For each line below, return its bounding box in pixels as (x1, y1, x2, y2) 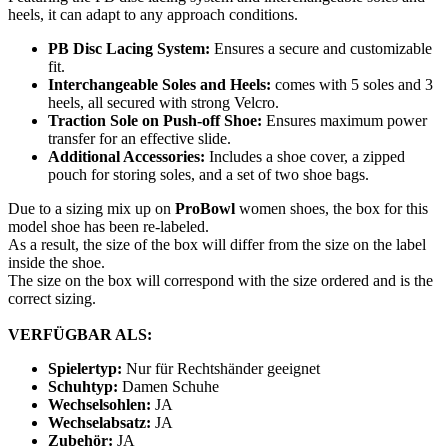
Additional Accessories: (48, 147, 205, 165)
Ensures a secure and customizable (210, 39, 432, 57)
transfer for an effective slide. (48, 129, 231, 147)
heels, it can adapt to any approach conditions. (8, 5, 298, 23)
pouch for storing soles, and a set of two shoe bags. (48, 165, 369, 183)
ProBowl (175, 199, 235, 217)
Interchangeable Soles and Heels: (48, 75, 275, 93)
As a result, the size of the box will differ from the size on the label (8, 235, 426, 253)
